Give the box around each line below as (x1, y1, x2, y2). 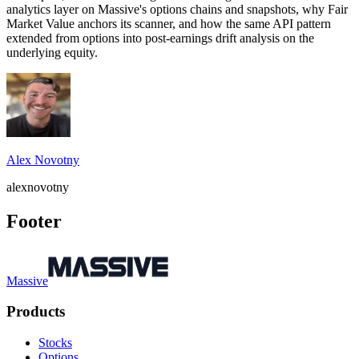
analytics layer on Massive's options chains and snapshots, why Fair (6, 2, 348, 16)
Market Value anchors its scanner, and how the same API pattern (6, 16, 331, 30)
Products (6, 303, 65, 321)
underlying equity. (6, 45, 98, 59)
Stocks (38, 336, 72, 349)
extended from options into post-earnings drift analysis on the (6, 30, 314, 45)
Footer (6, 210, 62, 232)
